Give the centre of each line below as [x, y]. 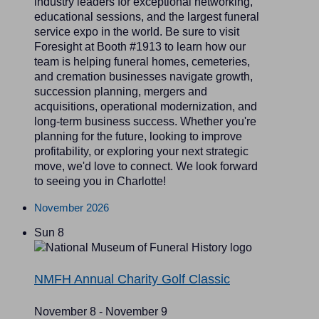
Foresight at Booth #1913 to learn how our [140, 46]
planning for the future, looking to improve [138, 136]
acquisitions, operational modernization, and [146, 106]
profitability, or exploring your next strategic [141, 151]
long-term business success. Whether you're [145, 121]
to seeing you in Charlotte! [100, 181]
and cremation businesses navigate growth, [143, 76]
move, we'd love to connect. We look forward [146, 166]
